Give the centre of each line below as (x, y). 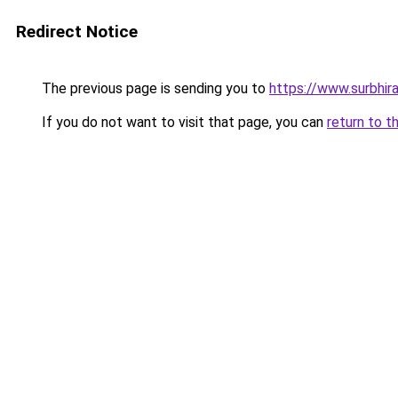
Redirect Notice (77, 32)
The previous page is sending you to (154, 88)
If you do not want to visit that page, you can (183, 122)
